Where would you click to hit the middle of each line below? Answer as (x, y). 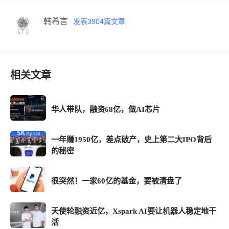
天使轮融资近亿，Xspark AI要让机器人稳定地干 (134, 211)
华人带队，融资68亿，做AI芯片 (106, 109)
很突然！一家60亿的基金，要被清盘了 (117, 180)
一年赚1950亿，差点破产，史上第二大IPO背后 (131, 139)
